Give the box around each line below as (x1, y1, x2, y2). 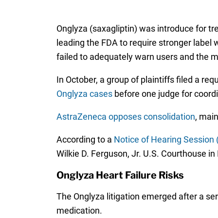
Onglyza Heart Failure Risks (56, 169, 184, 182)
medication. (56, 205, 102, 216)
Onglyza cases (56, 89, 112, 99)
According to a (56, 134, 114, 145)
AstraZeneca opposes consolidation (56, 111, 195, 122)
